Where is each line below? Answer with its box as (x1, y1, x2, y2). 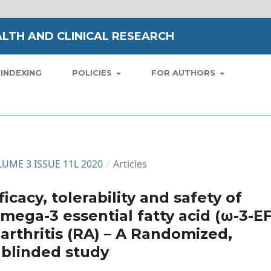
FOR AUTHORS (151, 68, 218, 77)
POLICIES (71, 68, 114, 77)
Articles (113, 157, 147, 171)
